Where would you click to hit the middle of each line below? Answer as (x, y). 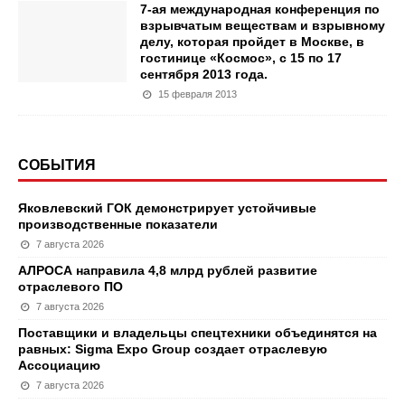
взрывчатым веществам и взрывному (263, 25)
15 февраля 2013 (198, 94)
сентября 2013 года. (204, 74)
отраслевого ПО (71, 286)
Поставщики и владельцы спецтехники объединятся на (198, 332)
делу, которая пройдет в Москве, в (252, 41)
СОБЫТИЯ (57, 165)
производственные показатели (118, 224)
